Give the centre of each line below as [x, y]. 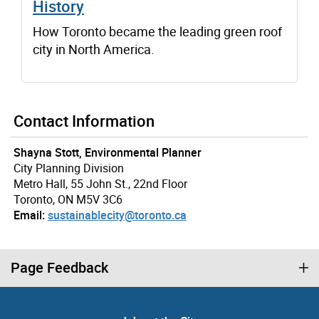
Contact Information [84, 120]
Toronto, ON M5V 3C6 [68, 199]
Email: [29, 215]
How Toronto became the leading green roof [157, 31]
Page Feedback [59, 267]
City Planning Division [69, 168]
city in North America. [94, 49]
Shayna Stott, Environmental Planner [108, 152]
